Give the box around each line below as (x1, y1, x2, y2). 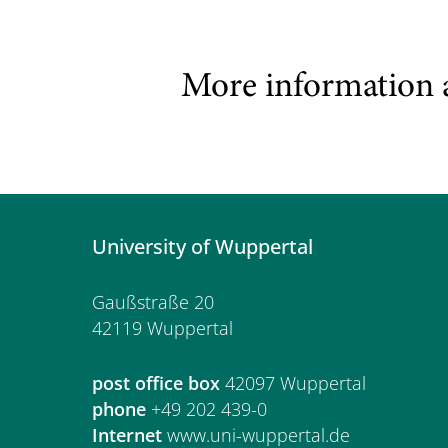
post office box (92, 370, 220, 395)
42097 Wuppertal (220, 370, 366, 395)
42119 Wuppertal (92, 315, 233, 340)
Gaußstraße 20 (92, 289, 214, 314)
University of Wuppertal (92, 232, 313, 260)
